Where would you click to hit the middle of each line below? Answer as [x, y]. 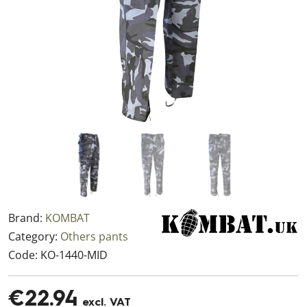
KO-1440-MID [74, 255]
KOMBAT [67, 218]
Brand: [27, 218]
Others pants [94, 236]
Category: [34, 236]
